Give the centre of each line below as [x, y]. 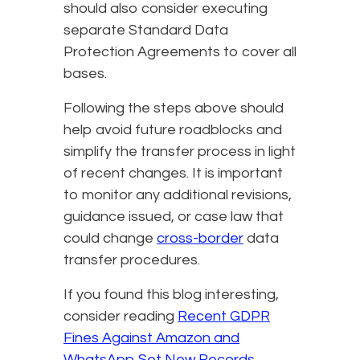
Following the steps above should [174, 108]
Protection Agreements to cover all [180, 51]
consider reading [121, 316]
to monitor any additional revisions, [178, 194]
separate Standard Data [146, 30]
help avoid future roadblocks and [173, 129]
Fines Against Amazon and [151, 337]
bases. [85, 73]
